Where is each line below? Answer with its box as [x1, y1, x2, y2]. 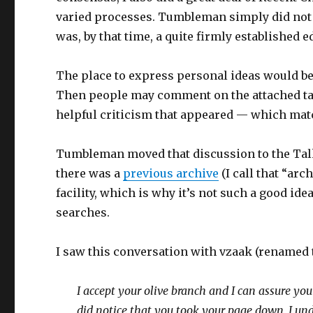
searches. [56, 205, 110, 219]
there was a [56, 166, 124, 180]
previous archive [123, 166, 219, 180]
